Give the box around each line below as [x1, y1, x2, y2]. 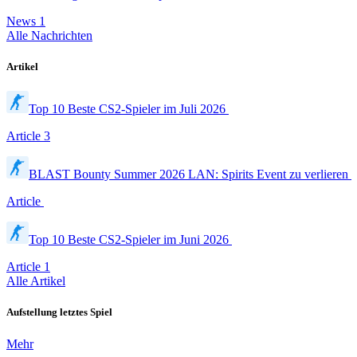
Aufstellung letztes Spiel [6, 306, 112, 319]
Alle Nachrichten [6, 28, 92, 42]
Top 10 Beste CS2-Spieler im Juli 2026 [29, 102, 229, 116]
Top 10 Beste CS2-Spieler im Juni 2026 [29, 233, 232, 247]
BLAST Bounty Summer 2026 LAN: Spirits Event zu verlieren [29, 167, 351, 182]
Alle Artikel [6, 274, 65, 288]
